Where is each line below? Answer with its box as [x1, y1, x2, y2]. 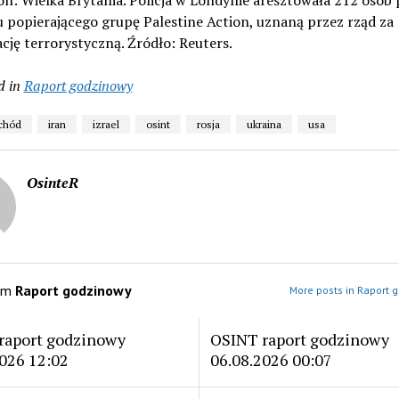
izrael [92, 118, 119, 131]
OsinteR [26, 173, 78, 192]
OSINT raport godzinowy [209, 328, 389, 350]
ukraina [246, 118, 281, 131]
